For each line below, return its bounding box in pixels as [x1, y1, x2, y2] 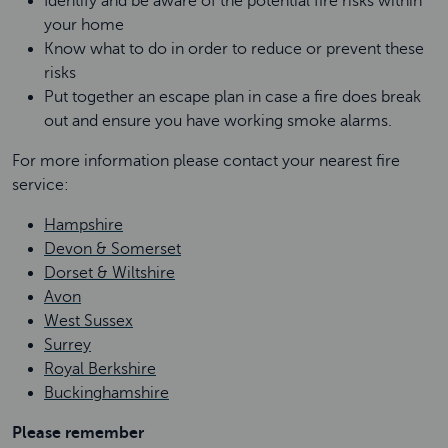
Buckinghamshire [44, 384, 169, 402]
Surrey [44, 336, 91, 354]
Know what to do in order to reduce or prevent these [44, 40, 424, 58]
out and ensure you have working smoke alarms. [44, 112, 396, 130]
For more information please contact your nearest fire [12, 152, 400, 170]
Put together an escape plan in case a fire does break [44, 88, 421, 106]
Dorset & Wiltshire [44, 264, 175, 282]
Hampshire [44, 216, 123, 234]
